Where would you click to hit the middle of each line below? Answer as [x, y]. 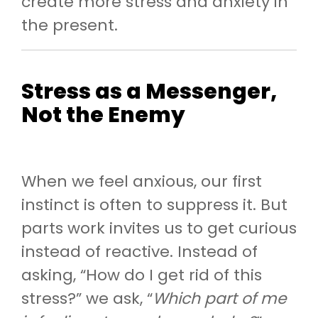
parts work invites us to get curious [159, 228]
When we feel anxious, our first [142, 181]
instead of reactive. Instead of [139, 251]
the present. [70, 25]
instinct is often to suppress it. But [154, 204]
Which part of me [220, 298]
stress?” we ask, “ [87, 298]
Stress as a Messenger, [149, 91]
